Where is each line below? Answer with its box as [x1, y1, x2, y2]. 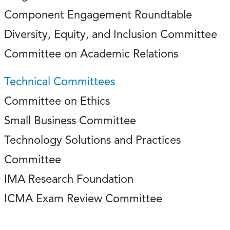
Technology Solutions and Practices [4, 133, 181, 147]
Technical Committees [4, 74, 115, 88]
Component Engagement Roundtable [4, 8, 192, 22]
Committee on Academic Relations [4, 47, 178, 61]
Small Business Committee [4, 113, 136, 127]
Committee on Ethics [4, 94, 110, 108]
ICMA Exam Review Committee [4, 191, 168, 205]
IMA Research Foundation [4, 172, 133, 186]
